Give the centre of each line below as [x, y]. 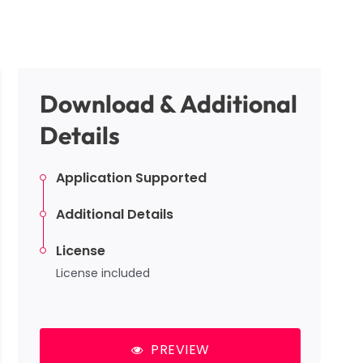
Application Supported [131, 177]
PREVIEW [180, 349]
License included [103, 273]
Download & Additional [169, 103]
